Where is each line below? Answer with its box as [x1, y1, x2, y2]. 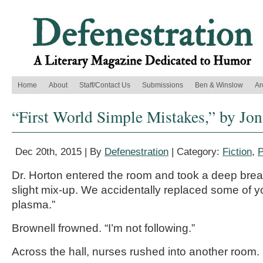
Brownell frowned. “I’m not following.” [12, 222, 195, 234]
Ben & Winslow [195, 81, 243, 89]
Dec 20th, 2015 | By [15, 146, 104, 157]
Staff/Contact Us [79, 81, 130, 89]
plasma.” [12, 198, 55, 211]
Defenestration [104, 146, 168, 157]
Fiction [222, 146, 252, 157]
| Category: [168, 146, 222, 157]
